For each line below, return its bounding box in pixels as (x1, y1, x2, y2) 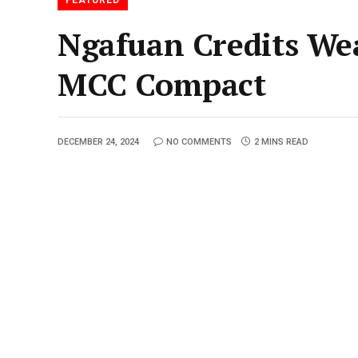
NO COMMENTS (166, 136, 232, 147)
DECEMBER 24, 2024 (58, 136, 139, 147)
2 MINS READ (254, 136, 308, 147)
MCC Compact (58, 62, 266, 105)
